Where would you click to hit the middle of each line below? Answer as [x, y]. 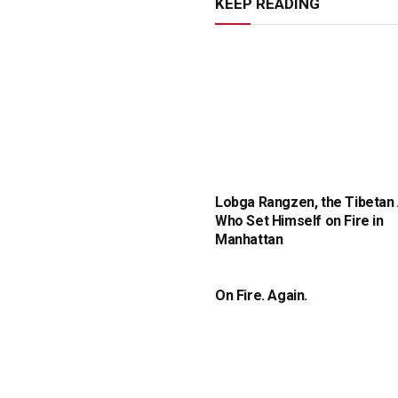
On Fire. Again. [262, 296]
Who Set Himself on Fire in [299, 221]
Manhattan [249, 240]
